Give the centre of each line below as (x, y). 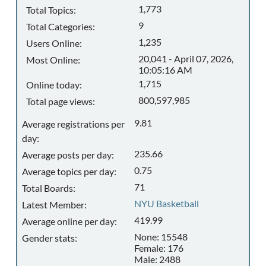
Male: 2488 (158, 259)
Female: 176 (159, 248)
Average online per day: (69, 221)
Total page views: (61, 101)
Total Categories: (61, 26)
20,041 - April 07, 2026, (186, 58)
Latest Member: (54, 205)
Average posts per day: (68, 155)
